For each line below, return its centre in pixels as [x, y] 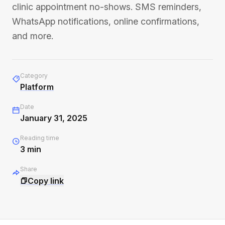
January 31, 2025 [54, 118]
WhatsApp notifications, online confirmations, [106, 21]
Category [34, 76]
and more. [33, 36]
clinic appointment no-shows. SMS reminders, [107, 7]
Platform [37, 87]
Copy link [46, 181]
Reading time [40, 138]
